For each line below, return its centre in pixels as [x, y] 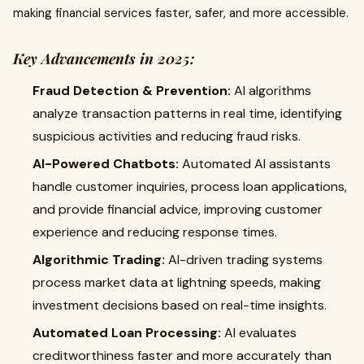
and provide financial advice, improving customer [178, 209]
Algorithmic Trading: [99, 260]
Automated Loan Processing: [127, 333]
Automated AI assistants [255, 164]
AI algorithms [271, 91]
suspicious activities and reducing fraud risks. [167, 136]
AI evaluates [259, 333]
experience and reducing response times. [155, 232]
